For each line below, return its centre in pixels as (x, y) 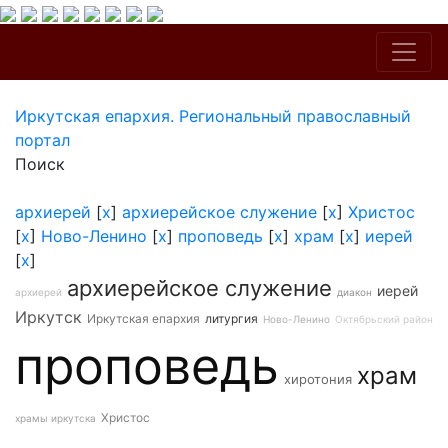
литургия (231, 318)
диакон (354, 292)
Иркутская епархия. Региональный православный (213, 116)
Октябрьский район (384, 319)
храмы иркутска (55, 418)
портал (42, 140)
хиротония (318, 379)
